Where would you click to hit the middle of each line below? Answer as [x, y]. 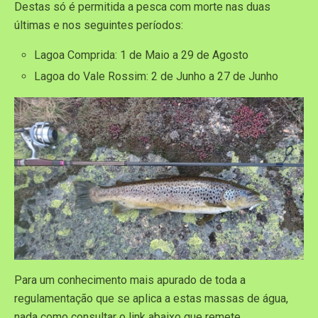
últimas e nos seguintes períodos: [99, 25]
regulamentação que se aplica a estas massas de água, [151, 299]
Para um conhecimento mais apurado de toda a [130, 280]
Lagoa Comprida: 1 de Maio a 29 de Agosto [142, 55]
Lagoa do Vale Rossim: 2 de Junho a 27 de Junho [157, 77]
